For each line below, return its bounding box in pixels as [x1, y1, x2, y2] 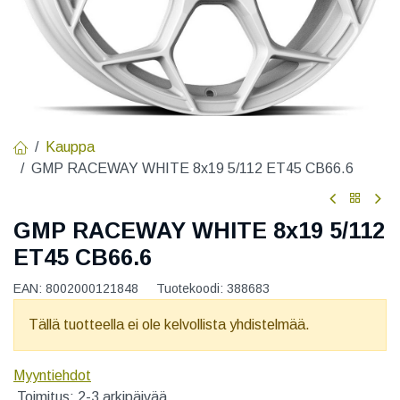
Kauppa [46, 139, 95, 155]
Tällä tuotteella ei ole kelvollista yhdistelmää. [29, 316, 310, 332]
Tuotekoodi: [156, 280, 227, 296]
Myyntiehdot [13, 367, 91, 383]
